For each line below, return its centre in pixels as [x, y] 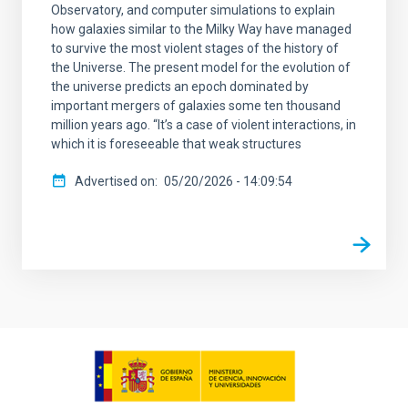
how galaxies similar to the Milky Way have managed [201, 29]
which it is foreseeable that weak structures [176, 143]
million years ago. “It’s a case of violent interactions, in [204, 124]
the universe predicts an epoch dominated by [180, 86]
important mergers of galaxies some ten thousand [196, 105]
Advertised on [115, 181]
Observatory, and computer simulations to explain [193, 10]
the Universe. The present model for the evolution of [201, 67]
